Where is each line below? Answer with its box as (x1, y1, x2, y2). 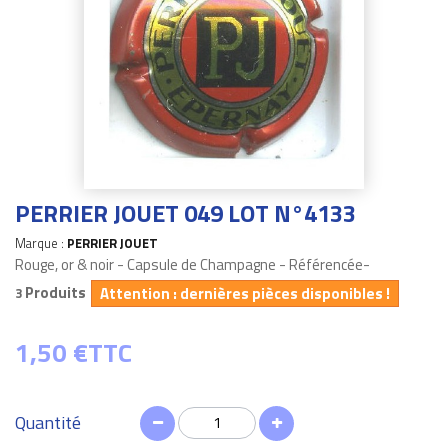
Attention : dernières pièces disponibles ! (100, 281, 390, 305)
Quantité (15, 409, 81, 437)
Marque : (15, 232, 67, 253)
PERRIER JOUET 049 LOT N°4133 (15, 194, 356, 231)
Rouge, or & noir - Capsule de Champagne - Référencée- (15, 252, 370, 276)
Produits (25, 280, 86, 304)
